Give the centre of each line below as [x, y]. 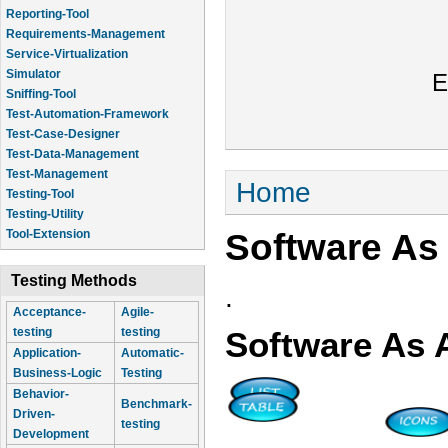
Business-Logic [57, 373]
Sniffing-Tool [41, 94]
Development [51, 434]
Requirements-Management [85, 34]
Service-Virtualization [67, 54]
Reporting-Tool [47, 14]
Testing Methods [74, 280]
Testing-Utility [45, 214]
